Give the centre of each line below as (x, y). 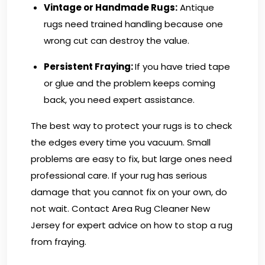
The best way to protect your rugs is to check (131, 125)
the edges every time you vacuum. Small (121, 142)
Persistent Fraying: (89, 66)
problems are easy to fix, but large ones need (131, 159)
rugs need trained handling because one (133, 24)
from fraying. (59, 241)
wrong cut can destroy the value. (117, 40)
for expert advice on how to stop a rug (146, 225)
